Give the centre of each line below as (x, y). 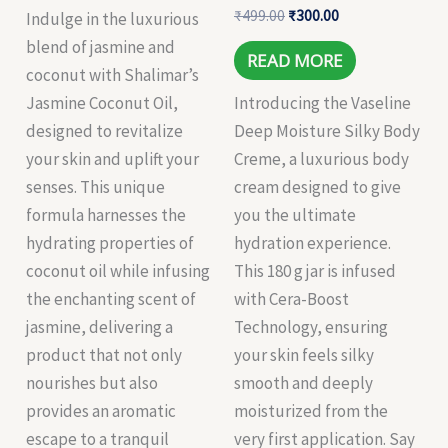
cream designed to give (317, 186)
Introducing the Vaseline (322, 102)
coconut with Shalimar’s (113, 74)
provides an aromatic (101, 410)
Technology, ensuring (311, 326)
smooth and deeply (303, 382)
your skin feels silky (304, 354)
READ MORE (294, 60)
